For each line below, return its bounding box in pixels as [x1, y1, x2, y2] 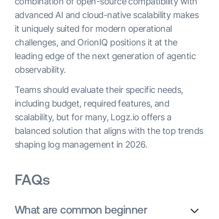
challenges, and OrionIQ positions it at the [15, 37, 177, 48]
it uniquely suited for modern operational [15, 23, 172, 34]
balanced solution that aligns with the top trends [15, 126, 203, 136]
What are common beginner [15, 204, 148, 217]
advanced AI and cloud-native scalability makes [15, 10, 199, 21]
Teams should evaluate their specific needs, [15, 85, 183, 95]
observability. [15, 65, 66, 75]
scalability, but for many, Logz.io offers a [15, 112, 172, 123]
